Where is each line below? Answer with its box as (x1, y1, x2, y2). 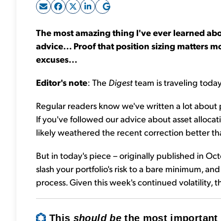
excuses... (36, 53, 77, 65)
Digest (109, 76, 133, 88)
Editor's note (36, 76, 87, 88)
